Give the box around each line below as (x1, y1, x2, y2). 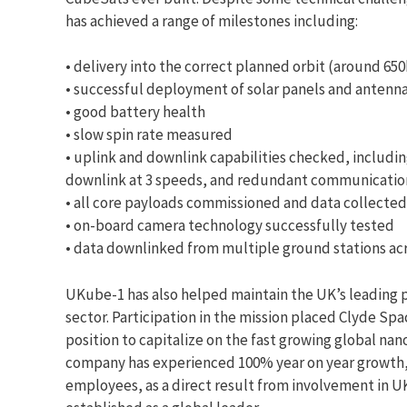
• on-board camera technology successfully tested (65, 215, 394, 236)
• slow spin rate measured (65, 124, 233, 145)
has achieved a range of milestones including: (65, 10, 358, 31)
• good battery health (65, 102, 205, 123)
